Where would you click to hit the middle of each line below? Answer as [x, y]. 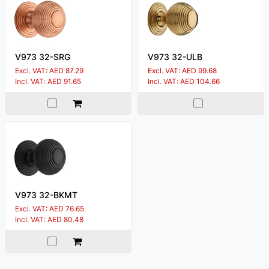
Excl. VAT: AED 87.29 [49, 70]
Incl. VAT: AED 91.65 [48, 81]
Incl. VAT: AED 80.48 [49, 219]
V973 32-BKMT [46, 195]
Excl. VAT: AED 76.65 [50, 208]
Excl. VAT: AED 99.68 [182, 70]
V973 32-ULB [175, 56]
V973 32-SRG [43, 56]
